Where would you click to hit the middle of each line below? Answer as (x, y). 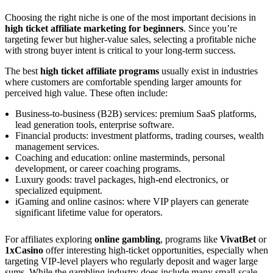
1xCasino (24, 250)
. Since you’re (210, 28)
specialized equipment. (59, 190)
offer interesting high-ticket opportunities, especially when (156, 250)
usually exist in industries (208, 71)
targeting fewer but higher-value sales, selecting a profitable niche (130, 39)
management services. (57, 146)
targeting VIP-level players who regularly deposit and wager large (131, 261)
